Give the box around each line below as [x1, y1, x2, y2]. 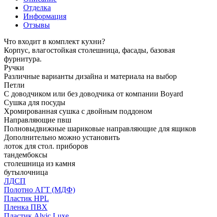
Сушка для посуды [4, 98, 65, 107]
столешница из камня [4, 159, 75, 168]
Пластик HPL [4, 194, 49, 202]
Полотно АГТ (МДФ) [4, 185, 75, 194]
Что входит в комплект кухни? [4, 37, 105, 46]
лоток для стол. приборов [4, 141, 88, 150]
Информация [23, 12, 66, 20]
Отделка [23, 3, 51, 12]
